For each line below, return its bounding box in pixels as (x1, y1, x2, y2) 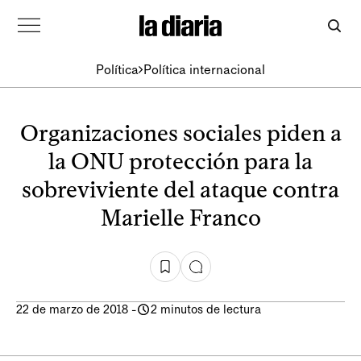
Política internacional (143, 61, 265, 77)
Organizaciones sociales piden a (19, 119, 342, 147)
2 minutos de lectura (151, 302, 261, 317)
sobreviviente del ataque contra (22, 176, 339, 203)
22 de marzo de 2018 (16, 302, 128, 317)
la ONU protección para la (48, 147, 313, 175)
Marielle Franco (100, 204, 261, 231)
